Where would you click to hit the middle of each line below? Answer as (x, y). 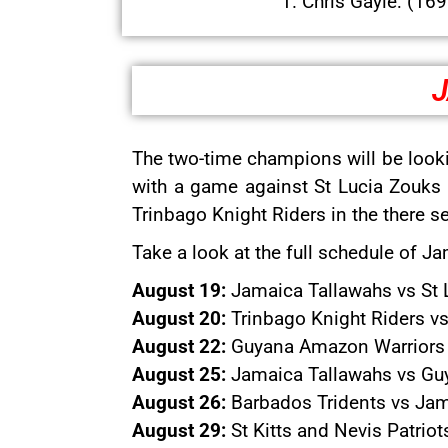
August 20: (179, 318)
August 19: (179, 290)
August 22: (179, 346)
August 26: (179, 402)
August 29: (179, 430)
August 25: (179, 374)
